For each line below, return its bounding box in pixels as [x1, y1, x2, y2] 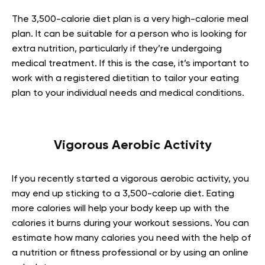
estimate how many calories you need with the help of [12, 234, 251, 243]
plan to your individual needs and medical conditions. [12, 89, 247, 98]
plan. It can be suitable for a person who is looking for [12, 30, 247, 39]
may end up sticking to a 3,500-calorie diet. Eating [12, 189, 234, 199]
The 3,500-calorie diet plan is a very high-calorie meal [12, 15, 248, 24]
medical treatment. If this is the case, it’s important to [12, 59, 249, 69]
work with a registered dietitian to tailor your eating [12, 74, 239, 83]
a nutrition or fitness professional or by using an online [12, 248, 248, 258]
